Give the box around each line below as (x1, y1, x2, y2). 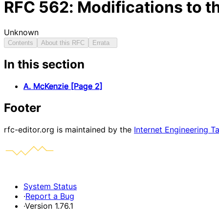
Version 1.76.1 (25, 201, 73, 211)
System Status (23, 181, 77, 192)
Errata (92, 39, 113, 46)
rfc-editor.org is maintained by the (4, 125, 134, 135)
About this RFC (41, 39, 85, 46)
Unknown (4, 27, 39, 37)
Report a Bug (25, 191, 74, 201)
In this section (4, 57, 85, 72)
